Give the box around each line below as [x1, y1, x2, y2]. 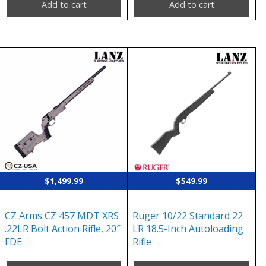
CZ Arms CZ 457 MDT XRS [5, 208, 119, 222]
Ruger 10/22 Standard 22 [132, 208, 243, 222]
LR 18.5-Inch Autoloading [132, 221, 244, 235]
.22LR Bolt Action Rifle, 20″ [5, 221, 120, 235]
